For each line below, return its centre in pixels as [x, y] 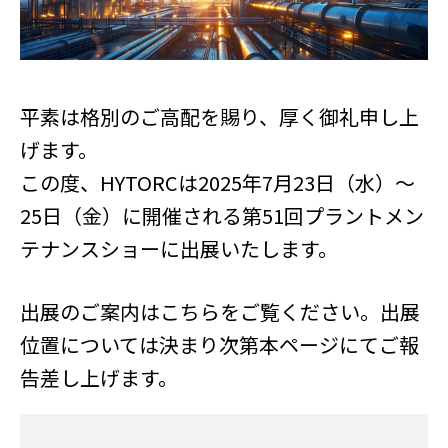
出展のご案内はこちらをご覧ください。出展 [220, 312]
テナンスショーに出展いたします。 [179, 249]
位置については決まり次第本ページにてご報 [219, 345]
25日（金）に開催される [131, 216]
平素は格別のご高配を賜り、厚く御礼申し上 [219, 117]
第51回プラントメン [333, 216]
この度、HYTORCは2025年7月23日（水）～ [217, 183]
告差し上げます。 [99, 378]
